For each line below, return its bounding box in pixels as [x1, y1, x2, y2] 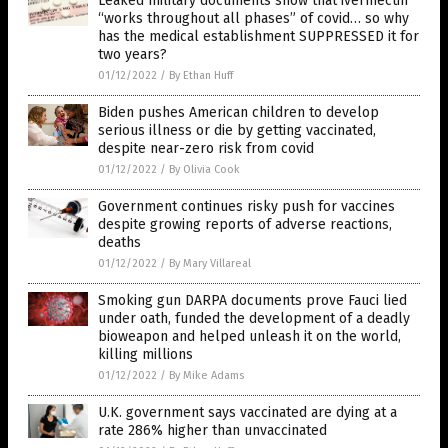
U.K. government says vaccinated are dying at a [98, 403, 397, 421]
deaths [98, 233, 141, 251]
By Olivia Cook [169, 162, 240, 176]
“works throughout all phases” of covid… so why [98, 9, 409, 27]
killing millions [98, 345, 193, 363]
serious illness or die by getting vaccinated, [98, 121, 376, 139]
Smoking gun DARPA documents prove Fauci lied [98, 291, 407, 309]
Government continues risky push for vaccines [98, 197, 395, 215]
